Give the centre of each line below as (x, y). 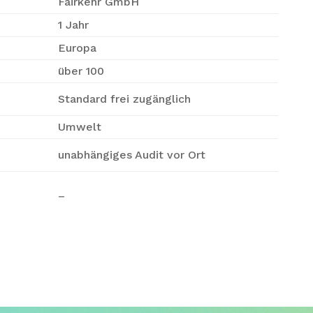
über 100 (81, 71)
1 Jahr (74, 25)
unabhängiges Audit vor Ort (132, 155)
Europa (78, 48)
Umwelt (80, 127)
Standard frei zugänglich (125, 99)
